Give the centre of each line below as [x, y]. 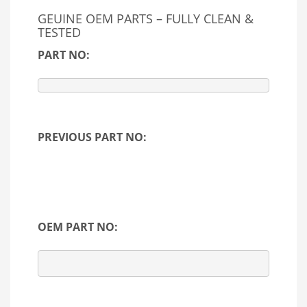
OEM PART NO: [78, 226]
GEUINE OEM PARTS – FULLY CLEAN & [146, 18]
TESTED [59, 32]
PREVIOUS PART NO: [94, 137]
